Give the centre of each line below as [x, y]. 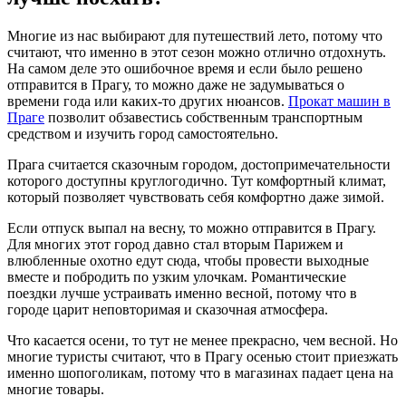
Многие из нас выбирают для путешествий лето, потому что [195, 36]
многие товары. [56, 390]
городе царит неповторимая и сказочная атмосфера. [168, 310]
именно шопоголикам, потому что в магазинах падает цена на [200, 373]
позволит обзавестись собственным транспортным [203, 118]
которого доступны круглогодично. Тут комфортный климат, [197, 181]
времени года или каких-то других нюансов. [148, 101]
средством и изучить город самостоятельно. [143, 134]
